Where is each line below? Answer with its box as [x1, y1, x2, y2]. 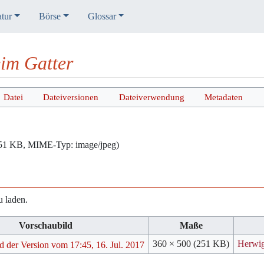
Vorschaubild [18, 220, 72, 231]
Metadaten [204, 92, 243, 103]
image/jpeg [75, 140, 116, 150]
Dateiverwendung [118, 92, 184, 103]
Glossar [87, 11, 116, 21]
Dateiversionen [43, 92, 99, 103]
